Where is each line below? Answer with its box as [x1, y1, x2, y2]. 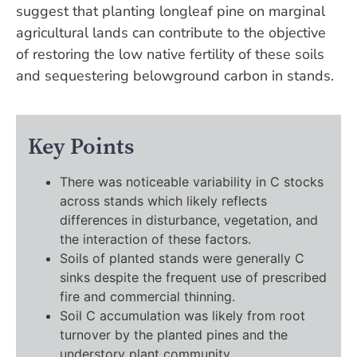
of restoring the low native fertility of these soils [16, 45, 324, 65]
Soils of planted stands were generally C [60, 249, 304, 266]
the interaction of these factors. [60, 230, 251, 247]
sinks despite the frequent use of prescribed [60, 269, 327, 285]
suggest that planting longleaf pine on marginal [16, 2, 325, 22]
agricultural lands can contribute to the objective [16, 23, 326, 43]
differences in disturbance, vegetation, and [60, 211, 318, 228]
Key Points [28, 131, 134, 161]
